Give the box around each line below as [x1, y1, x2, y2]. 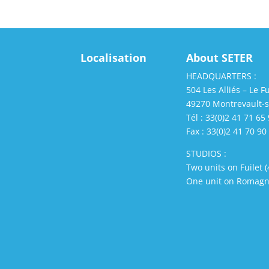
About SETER [186, 50, 253, 65]
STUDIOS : [186, 148, 227, 160]
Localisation [80, 50, 147, 65]
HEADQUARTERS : [186, 70, 257, 82]
